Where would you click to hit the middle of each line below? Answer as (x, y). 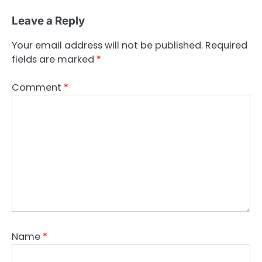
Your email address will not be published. (107, 45)
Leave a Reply (48, 20)
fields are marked (54, 59)
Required (226, 45)
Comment (38, 87)
